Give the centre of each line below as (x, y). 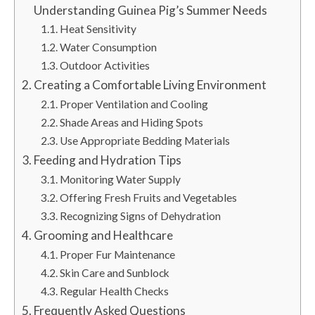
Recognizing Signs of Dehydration (141, 216)
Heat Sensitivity (98, 29)
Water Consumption (109, 47)
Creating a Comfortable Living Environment (150, 85)
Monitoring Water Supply (121, 179)
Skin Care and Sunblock (115, 273)
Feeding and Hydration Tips (108, 160)
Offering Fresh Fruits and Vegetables (149, 198)
